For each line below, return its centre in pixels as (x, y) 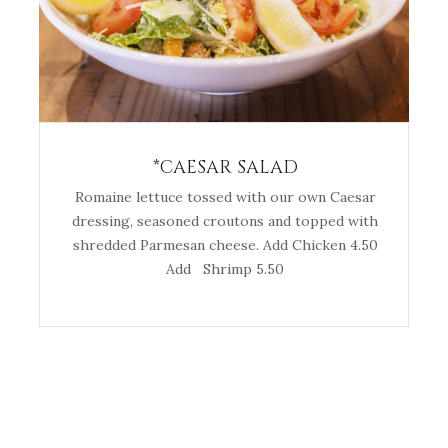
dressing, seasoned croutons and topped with (225, 221)
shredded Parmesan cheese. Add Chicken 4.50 (225, 245)
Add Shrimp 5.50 (225, 269)
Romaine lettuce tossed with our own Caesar (225, 197)
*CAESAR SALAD (225, 168)
